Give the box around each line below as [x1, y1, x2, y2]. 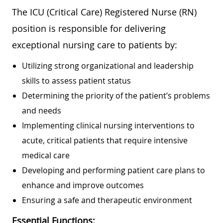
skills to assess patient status [22, 75, 131, 86]
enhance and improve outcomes [22, 179, 144, 191]
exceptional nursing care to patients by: [12, 38, 177, 51]
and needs [22, 105, 61, 116]
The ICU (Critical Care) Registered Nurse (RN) [12, 5, 197, 18]
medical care [22, 149, 70, 161]
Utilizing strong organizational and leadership [22, 60, 194, 71]
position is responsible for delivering [12, 22, 166, 34]
